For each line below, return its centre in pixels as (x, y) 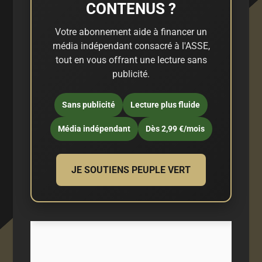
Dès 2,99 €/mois (175, 128)
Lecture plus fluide (165, 104)
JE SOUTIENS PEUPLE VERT (131, 170)
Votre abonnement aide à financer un (131, 32)
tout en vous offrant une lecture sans (131, 60)
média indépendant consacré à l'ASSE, (131, 46)
